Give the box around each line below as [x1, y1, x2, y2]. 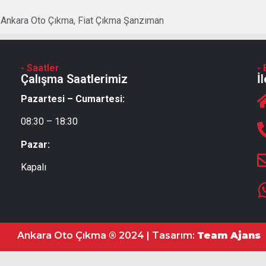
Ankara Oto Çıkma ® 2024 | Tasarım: [17, 229, 197, 241]
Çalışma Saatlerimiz [21, 71, 128, 86]
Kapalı [21, 161, 47, 173]
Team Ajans [197, 229, 261, 241]
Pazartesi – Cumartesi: [21, 93, 125, 104]
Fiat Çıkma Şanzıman [78, 14, 164, 26]
